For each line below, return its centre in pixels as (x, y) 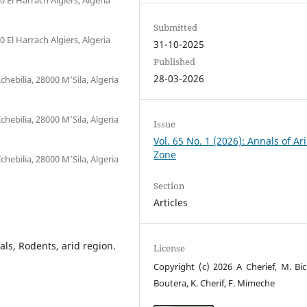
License (170, 248)
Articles (171, 202)
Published (175, 61)
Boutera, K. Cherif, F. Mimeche (214, 283)
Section (169, 185)
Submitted (176, 27)
